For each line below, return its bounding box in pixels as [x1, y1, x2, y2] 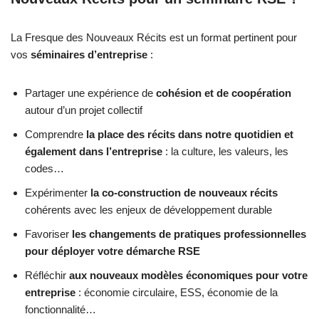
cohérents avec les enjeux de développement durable [25, 203, 272, 216]
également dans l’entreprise [25, 145, 162, 157]
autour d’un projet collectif [25, 103, 142, 116]
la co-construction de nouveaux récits [88, 186, 278, 199]
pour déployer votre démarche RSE [25, 244, 200, 257]
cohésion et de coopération [156, 86, 291, 99]
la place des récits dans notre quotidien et [86, 127, 293, 140]
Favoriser [25, 227, 72, 240]
